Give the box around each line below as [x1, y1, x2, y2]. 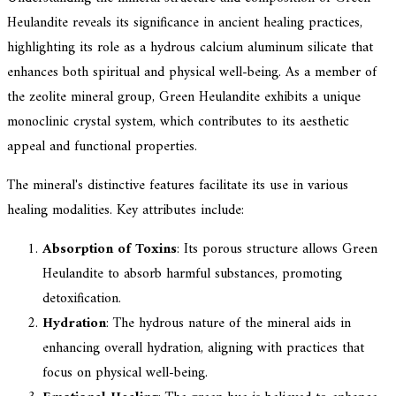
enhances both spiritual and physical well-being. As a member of [7, 59, 377, 85]
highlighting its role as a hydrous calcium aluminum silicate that [7, 34, 373, 60]
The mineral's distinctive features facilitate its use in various [7, 172, 348, 198]
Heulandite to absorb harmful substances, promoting [42, 261, 342, 286]
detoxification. [42, 286, 121, 311]
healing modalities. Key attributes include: [7, 197, 244, 223]
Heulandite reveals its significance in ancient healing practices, [7, 10, 362, 35]
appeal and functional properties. [7, 133, 197, 159]
